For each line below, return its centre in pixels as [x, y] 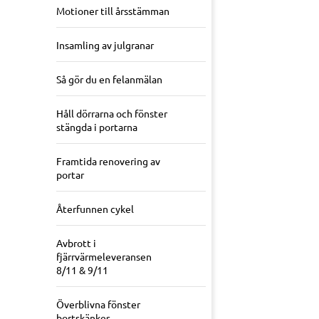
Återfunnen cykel [95, 209]
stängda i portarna [97, 127]
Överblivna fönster [98, 304]
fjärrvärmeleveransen [104, 257]
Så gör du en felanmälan [109, 79]
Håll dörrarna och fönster [112, 114]
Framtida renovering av [108, 161]
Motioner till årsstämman [113, 11]
